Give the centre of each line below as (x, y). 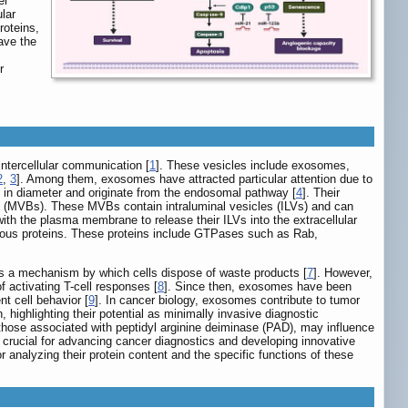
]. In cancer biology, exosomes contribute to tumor (227, 301)
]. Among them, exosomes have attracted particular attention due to (194, 179)
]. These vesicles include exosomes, (253, 166)
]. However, (343, 273)
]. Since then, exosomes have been (258, 287)
